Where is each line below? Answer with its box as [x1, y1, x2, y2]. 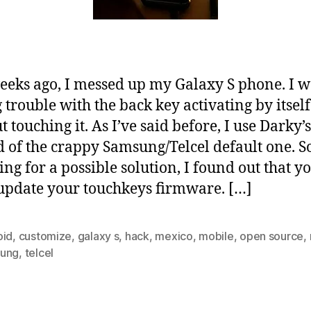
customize [18, 228, 72, 243]
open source [239, 228, 304, 243]
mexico [155, 228, 193, 243]
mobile [199, 228, 234, 243]
